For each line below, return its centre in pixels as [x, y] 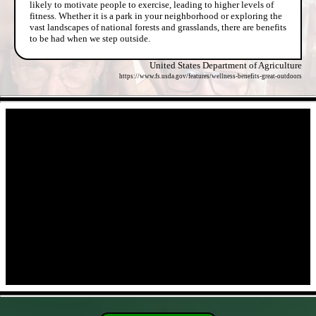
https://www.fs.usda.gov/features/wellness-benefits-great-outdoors [211, 76]
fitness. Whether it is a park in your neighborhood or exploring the [156, 16]
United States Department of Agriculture [226, 65]
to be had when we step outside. [90, 38]
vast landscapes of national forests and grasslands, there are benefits [158, 27]
